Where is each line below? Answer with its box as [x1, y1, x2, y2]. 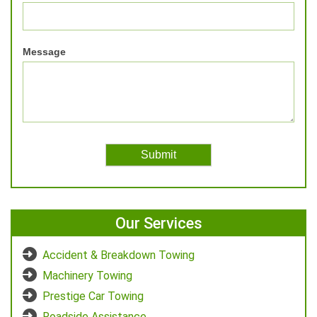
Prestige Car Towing [42, 289, 144, 304]
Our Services [115, 214, 202, 233]
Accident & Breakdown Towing [42, 248, 195, 263]
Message [23, 46, 66, 58]
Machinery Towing [42, 269, 132, 283]
